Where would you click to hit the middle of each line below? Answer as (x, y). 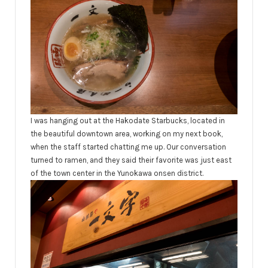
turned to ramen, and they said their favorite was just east (131, 160)
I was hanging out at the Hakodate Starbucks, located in (128, 120)
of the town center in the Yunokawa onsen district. (117, 173)
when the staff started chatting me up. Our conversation (128, 147)
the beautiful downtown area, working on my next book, (127, 133)
